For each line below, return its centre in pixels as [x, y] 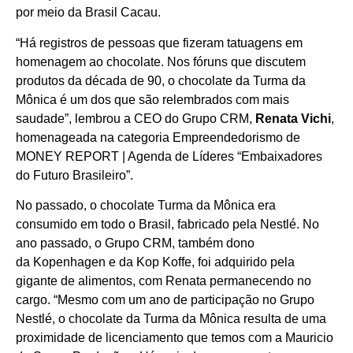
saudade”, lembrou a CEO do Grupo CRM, [136, 118]
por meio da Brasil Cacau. [88, 13]
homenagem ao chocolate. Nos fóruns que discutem [161, 61]
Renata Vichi [293, 118]
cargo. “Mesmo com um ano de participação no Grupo [165, 299]
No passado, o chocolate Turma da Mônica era [146, 205]
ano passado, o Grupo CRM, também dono [135, 243]
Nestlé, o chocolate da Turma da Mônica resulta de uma [171, 318]
